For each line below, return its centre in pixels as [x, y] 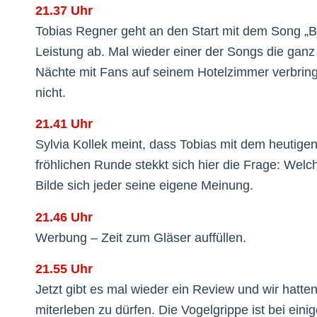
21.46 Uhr [64, 217]
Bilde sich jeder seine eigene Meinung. [144, 186]
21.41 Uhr [64, 124]
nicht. [51, 93]
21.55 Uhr [64, 269]
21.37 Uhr [64, 11]
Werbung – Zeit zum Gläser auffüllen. [141, 237]
